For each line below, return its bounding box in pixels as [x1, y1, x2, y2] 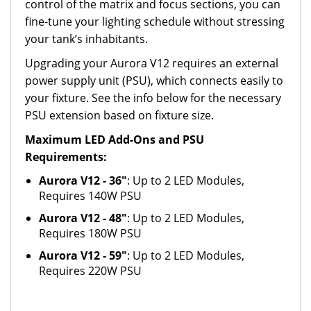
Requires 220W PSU [39, 263, 142, 278]
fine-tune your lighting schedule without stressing [25, 14, 285, 29]
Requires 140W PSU [39, 188, 142, 203]
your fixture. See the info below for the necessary [25, 90, 281, 106]
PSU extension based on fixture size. [25, 108, 214, 123]
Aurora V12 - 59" [39, 248, 127, 263]
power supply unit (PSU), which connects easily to [25, 73, 283, 88]
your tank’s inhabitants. [25, 31, 148, 47]
